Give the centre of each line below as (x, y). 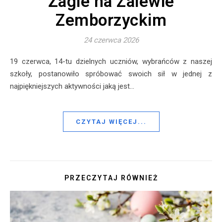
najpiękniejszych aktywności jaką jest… (72, 86)
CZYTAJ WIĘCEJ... (111, 122)
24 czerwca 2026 (111, 40)
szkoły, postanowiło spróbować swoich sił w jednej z (111, 74)
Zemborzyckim (111, 20)
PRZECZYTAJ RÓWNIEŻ (111, 178)
